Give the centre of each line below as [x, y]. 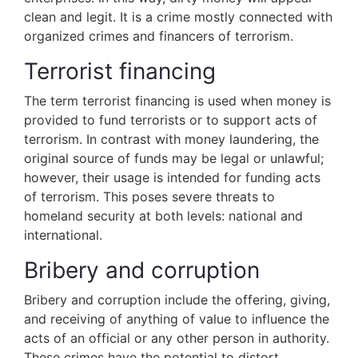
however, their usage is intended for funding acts [172, 177]
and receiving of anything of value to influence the [177, 319]
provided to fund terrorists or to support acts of [171, 120]
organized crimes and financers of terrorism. [159, 36]
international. [63, 235]
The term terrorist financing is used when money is [177, 101]
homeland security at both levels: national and [163, 216]
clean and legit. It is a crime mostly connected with [178, 17]
